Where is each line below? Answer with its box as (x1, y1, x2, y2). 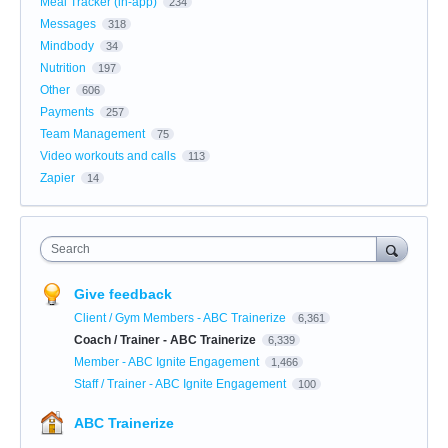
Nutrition (40, 60, 86, 75)
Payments (40, 104, 94, 119)
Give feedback (74, 285, 172, 302)
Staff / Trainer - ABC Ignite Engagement (74, 376, 289, 391)
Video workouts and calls (40, 148, 176, 163)
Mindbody (40, 38, 94, 53)
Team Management (40, 126, 145, 141)
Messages (40, 16, 96, 31)
